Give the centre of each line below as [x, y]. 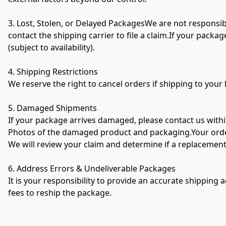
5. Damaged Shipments [52, 108]
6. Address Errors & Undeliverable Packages [92, 168]
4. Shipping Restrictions [53, 71]
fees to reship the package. [60, 192]
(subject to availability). [51, 47]
